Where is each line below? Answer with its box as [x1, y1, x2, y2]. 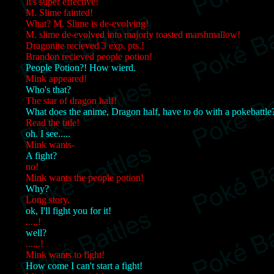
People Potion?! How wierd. [26, 62, 136, 73]
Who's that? [26, 84, 71, 95]
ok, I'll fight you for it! [26, 205, 111, 216]
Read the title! [26, 117, 80, 128]
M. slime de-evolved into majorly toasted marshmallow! [26, 29, 240, 40]
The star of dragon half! [26, 95, 117, 106]
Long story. [26, 194, 70, 205]
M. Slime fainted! [26, 7, 93, 18]
